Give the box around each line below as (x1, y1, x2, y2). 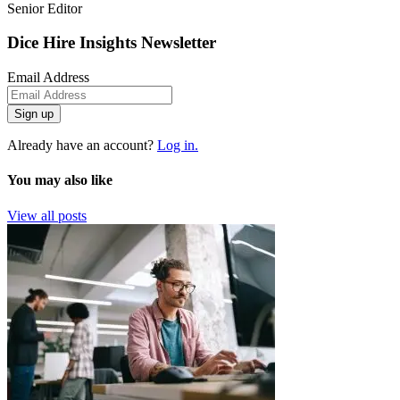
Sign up (14, 107, 54, 121)
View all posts (7, 207, 87, 223)
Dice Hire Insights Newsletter (7, 33, 216, 53)
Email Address (7, 70, 89, 86)
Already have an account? (7, 137, 157, 154)
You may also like (7, 172, 112, 188)
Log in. (157, 137, 198, 154)
